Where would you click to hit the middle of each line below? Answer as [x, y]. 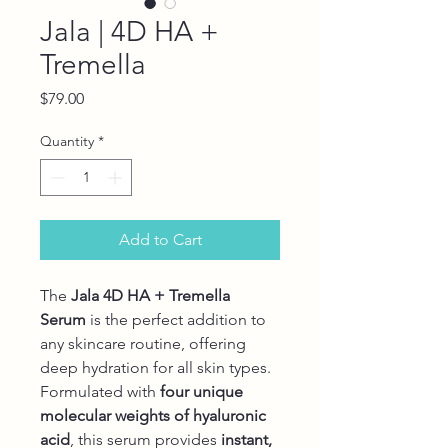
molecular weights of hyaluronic [153, 415]
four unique [201, 391]
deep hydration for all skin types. [155, 367]
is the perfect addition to [176, 319]
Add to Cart [160, 239]
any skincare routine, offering [143, 343]
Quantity [67, 140]
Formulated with [100, 391]
